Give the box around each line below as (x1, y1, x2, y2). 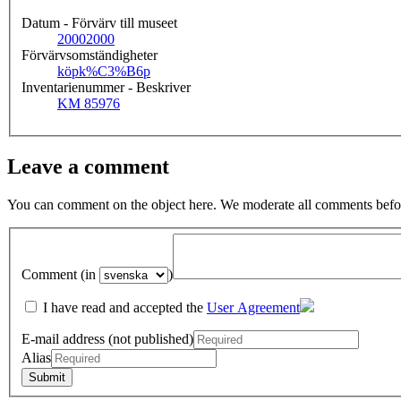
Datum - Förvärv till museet (21, 15, 177, 31)
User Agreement (207, 300, 300, 316)
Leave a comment (7, 154, 169, 178)
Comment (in (21, 267, 99, 283)
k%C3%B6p (79, 64, 150, 80)
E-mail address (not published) (21, 331, 193, 347)
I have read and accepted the (39, 300, 207, 316)
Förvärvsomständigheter (21, 47, 158, 64)
